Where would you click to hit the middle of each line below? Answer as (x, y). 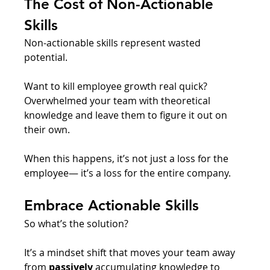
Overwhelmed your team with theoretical (119, 100)
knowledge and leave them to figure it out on (127, 115)
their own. (49, 129)
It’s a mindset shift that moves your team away (131, 252)
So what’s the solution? (78, 223)
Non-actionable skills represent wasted (114, 42)
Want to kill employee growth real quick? (117, 86)
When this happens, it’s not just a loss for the (128, 158)
